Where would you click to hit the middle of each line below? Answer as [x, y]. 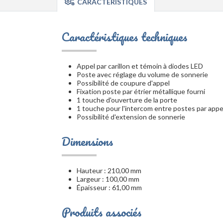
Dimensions [87, 141]
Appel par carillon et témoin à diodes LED [140, 66]
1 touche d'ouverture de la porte [127, 100]
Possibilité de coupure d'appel [123, 83]
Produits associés [102, 212]
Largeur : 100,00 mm [108, 179]
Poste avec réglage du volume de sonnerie [142, 74]
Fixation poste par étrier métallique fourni [141, 91]
